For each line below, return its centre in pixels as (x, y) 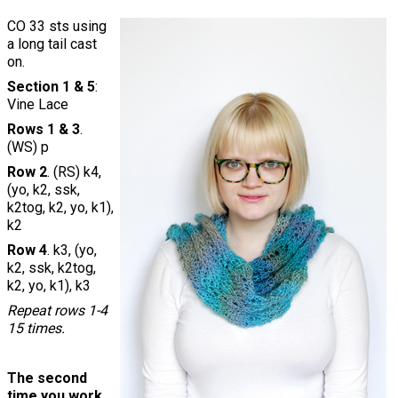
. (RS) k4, (74, 172)
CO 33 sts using (57, 27)
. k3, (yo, (72, 251)
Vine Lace (38, 105)
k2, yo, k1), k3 (49, 286)
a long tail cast (52, 44)
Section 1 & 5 (51, 87)
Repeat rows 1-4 (57, 311)
